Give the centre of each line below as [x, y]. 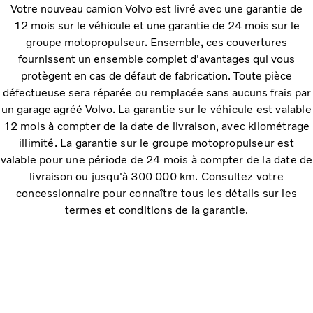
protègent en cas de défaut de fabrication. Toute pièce [156, 75]
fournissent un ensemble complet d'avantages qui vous [156, 59]
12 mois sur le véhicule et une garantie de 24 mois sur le [156, 25]
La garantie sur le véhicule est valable [215, 109]
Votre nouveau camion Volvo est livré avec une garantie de [156, 8]
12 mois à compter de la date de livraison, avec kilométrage [156, 126]
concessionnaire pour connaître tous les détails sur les [156, 193]
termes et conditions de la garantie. [156, 210]
